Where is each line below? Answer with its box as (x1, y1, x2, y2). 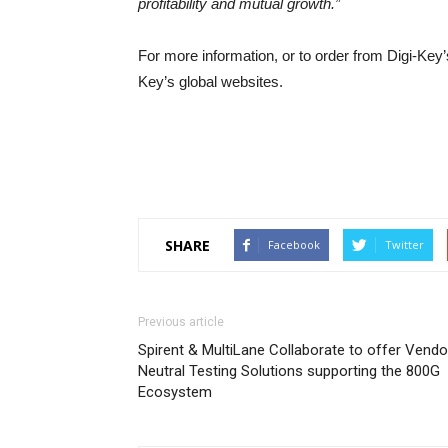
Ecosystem (138, 383, 212, 401)
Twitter (385, 237, 424, 252)
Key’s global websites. (138, 73, 283, 90)
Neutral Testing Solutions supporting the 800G (138, 362, 440, 380)
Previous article (138, 315, 224, 329)
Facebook (268, 237, 320, 252)
